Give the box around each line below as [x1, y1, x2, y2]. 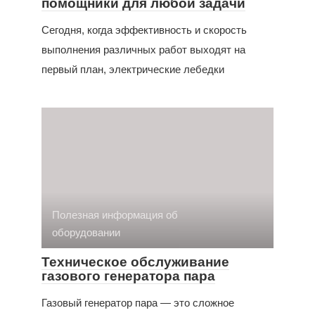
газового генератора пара [41, 268, 215, 283]
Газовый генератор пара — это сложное [41, 296, 234, 309]
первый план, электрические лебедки [41, 63, 224, 75]
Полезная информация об [52, 208, 178, 221]
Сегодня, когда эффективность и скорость [41, 23, 247, 36]
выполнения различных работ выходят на [41, 43, 245, 56]
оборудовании [52, 226, 120, 238]
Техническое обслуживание [41, 254, 229, 269]
